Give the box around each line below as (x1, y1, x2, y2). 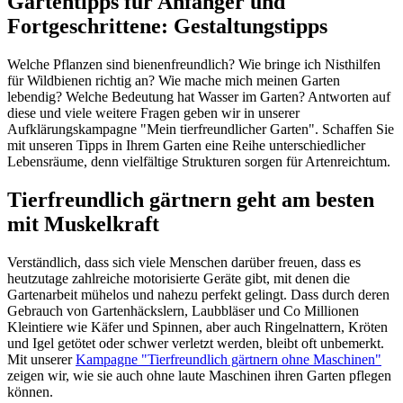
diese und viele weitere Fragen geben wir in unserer (7, 105, 300, 121)
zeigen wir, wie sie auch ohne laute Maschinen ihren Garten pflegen (7, 368, 391, 384)
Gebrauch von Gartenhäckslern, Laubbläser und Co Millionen (7, 303, 359, 319)
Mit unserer (7, 352, 76, 368)
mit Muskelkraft (7, 212, 159, 237)
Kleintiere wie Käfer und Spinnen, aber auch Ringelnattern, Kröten (7, 319, 388, 336)
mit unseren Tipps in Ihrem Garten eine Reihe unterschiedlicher (7, 138, 365, 154)
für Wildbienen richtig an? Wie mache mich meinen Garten (7, 73, 340, 89)
